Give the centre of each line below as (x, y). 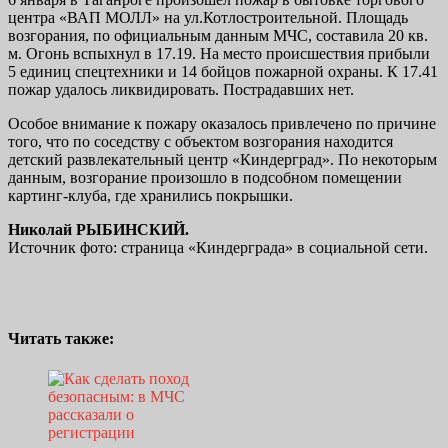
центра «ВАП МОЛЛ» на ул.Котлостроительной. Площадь (208, 18)
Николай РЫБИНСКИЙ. (100, 230)
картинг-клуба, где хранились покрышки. (150, 196)
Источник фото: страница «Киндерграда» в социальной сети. (218, 248)
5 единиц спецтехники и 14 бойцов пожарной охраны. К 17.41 (223, 72)
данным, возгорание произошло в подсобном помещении (205, 178)
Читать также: (61, 339)
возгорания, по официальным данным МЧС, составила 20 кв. (218, 36)
